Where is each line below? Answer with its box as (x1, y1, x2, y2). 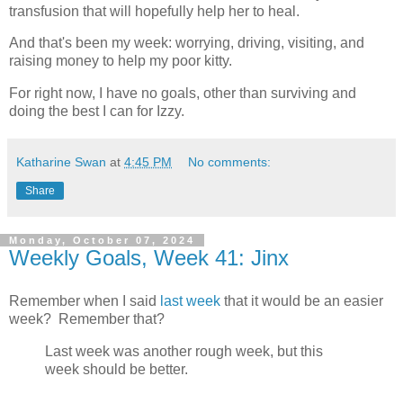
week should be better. (45, 361, 188, 377)
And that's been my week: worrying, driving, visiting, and (9, 35, 364, 51)
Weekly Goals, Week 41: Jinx (9, 246, 289, 271)
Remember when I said (9, 292, 160, 309)
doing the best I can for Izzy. (9, 103, 184, 120)
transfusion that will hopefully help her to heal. (9, 3, 300, 19)
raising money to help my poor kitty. (9, 53, 232, 69)
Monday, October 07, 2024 (9, 235, 195, 246)
